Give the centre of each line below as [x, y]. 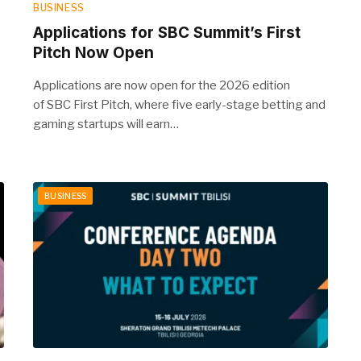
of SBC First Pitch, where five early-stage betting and [179, 104]
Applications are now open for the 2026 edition [162, 85]
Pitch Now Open [93, 52]
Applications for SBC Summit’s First [167, 32]
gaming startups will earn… [106, 124]
